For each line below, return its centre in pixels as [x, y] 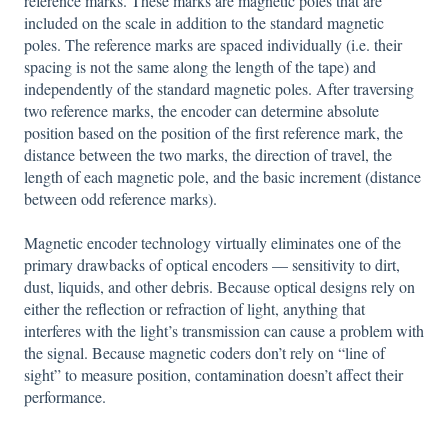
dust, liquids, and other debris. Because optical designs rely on [219, 287]
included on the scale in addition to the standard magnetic [204, 22]
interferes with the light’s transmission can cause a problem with [224, 331]
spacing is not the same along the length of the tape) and [200, 66]
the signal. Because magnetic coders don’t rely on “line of [204, 353]
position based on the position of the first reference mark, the [213, 132]
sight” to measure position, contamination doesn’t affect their [213, 375]
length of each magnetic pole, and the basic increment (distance [222, 176]
